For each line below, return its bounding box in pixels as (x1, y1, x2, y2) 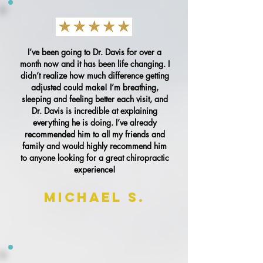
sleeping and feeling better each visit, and (21, 93, 168, 104)
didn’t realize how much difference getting (20, 70, 169, 81)
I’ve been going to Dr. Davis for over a (28, 46, 161, 58)
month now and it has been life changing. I (19, 58, 170, 69)
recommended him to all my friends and (24, 129, 165, 140)
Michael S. (44, 189, 145, 205)
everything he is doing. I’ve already (32, 117, 157, 128)
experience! (73, 164, 116, 175)
